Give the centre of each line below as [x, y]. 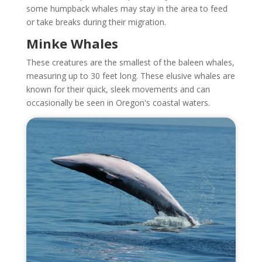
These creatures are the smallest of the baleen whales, [130, 62]
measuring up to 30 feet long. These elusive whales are [130, 75]
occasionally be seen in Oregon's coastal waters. [118, 102]
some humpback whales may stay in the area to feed [127, 8]
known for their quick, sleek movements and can [118, 89]
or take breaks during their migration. [96, 22]
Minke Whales [72, 43]
